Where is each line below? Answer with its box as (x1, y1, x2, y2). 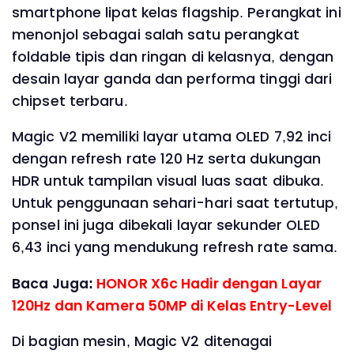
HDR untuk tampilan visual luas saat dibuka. (12, 171, 325, 191)
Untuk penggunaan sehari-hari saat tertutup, (12, 194, 339, 213)
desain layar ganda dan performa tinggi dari (12, 69, 333, 88)
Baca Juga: (12, 273, 97, 293)
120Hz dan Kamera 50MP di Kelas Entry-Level (12, 296, 333, 315)
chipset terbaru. (12, 91, 128, 111)
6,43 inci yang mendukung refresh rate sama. (12, 238, 338, 258)
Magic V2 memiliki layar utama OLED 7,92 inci (12, 127, 332, 147)
